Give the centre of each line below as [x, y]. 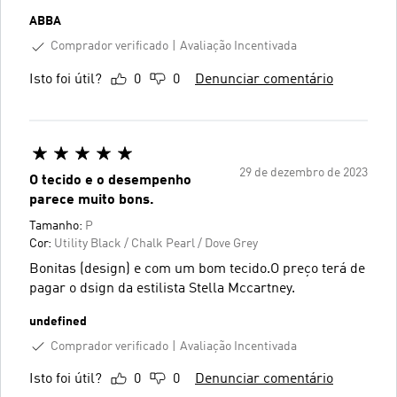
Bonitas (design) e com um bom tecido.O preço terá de [197, 269]
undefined [58, 321]
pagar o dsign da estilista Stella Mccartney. [162, 288]
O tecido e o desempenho [110, 180]
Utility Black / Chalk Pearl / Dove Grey [156, 243]
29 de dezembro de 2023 [304, 172]
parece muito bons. [92, 200]
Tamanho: [57, 226]
